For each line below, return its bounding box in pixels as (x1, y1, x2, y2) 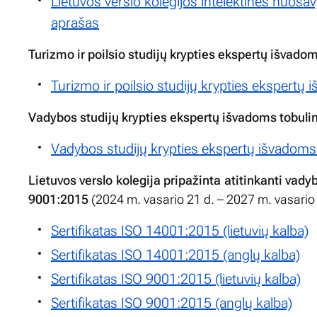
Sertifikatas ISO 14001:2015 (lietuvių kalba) (51, 221, 309, 239)
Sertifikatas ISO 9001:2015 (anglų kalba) (51, 294, 292, 311)
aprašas (51, 13, 99, 31)
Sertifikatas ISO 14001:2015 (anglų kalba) (51, 246, 300, 263)
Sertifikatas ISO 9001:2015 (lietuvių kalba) (51, 270, 301, 287)
